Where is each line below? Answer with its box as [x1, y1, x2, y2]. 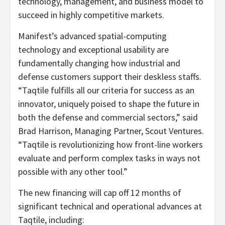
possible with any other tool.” [18, 166, 128, 177]
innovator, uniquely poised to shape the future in [18, 98, 199, 109]
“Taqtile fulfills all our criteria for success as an [18, 84, 194, 96]
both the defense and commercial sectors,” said [18, 111, 198, 123]
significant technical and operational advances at [18, 200, 202, 212]
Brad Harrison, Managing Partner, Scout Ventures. [18, 125, 204, 137]
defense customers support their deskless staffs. [18, 71, 201, 82]
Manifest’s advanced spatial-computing [18, 30, 167, 42]
